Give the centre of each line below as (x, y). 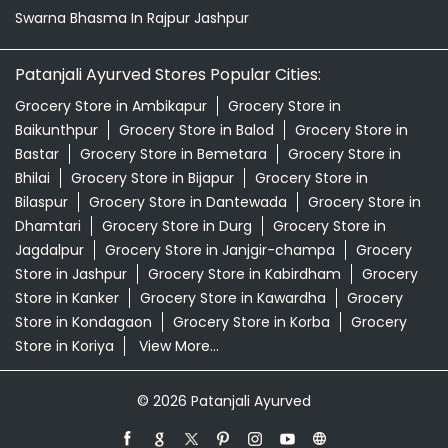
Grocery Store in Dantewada (188, 202)
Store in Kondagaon (83, 322)
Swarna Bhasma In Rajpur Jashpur (132, 18)
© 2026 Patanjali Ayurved (224, 401)
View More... (179, 346)
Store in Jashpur (71, 274)
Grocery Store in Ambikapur (111, 106)
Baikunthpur (56, 130)
